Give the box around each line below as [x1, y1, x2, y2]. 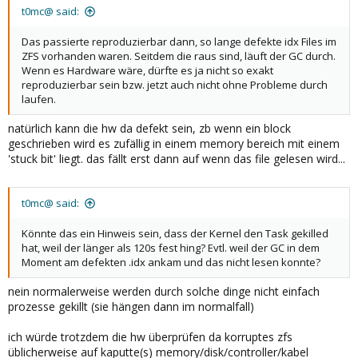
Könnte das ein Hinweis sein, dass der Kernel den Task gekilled [22, 226, 328, 241]
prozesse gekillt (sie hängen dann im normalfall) [8, 299, 254, 314]
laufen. [22, 92, 56, 106]
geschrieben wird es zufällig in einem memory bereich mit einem [8, 136, 340, 151]
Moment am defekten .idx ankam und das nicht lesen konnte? [22, 255, 320, 269]
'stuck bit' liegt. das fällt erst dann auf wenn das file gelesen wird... [8, 151, 345, 166]
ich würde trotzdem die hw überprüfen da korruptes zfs [8, 329, 292, 344]
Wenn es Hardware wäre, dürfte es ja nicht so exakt [22, 63, 273, 78]
